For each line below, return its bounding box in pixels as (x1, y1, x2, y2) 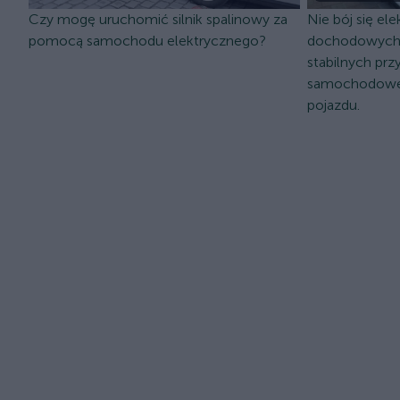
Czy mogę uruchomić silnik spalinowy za (29, 10, 287, 28)
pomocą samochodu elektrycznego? (29, 31, 266, 49)
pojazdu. (307, 96, 360, 113)
